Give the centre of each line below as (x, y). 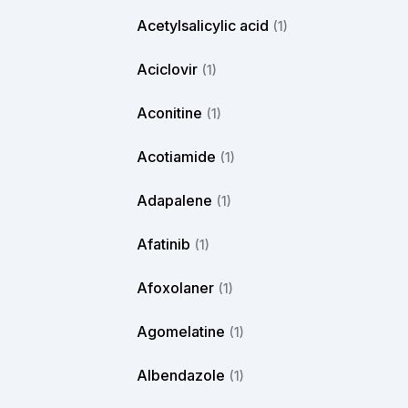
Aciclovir (167, 69)
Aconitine (169, 113)
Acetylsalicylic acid (203, 25)
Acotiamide (176, 157)
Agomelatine (181, 331)
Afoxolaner (175, 288)
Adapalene (174, 200)
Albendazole (181, 375)
